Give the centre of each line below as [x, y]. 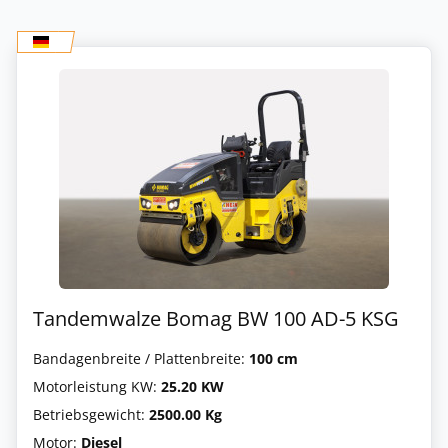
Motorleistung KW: [97, 386]
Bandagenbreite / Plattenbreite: [141, 358]
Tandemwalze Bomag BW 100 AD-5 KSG [216, 318]
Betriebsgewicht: [91, 414]
